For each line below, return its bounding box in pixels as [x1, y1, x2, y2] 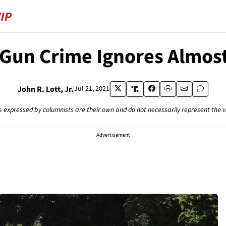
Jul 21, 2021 [74, 84, 110, 94]
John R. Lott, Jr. [18, 83, 74, 95]
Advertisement [96, 131, 130, 139]
